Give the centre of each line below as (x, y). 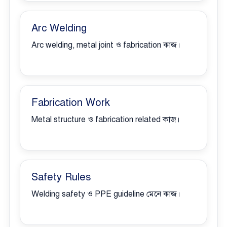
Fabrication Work (71, 103)
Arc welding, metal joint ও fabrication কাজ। (106, 45)
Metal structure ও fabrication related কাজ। (106, 120)
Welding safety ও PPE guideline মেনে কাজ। (106, 194)
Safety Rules (61, 177)
